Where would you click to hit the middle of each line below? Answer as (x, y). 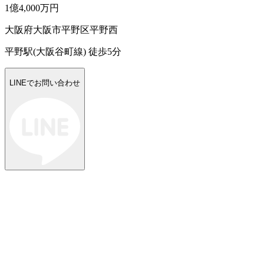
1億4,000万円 (32, 8)
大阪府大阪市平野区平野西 (61, 30)
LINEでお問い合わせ (45, 82)
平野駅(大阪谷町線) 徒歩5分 (63, 52)
